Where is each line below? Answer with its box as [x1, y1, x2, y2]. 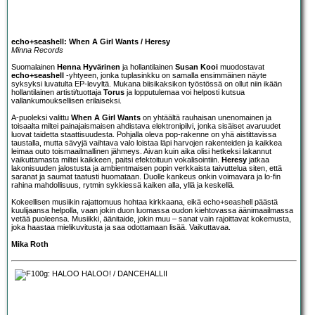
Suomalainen [11, 62, 57, 71]
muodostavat [218, 62, 264, 71]
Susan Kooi [175, 62, 218, 71]
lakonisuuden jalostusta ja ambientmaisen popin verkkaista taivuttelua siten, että [11, 163, 282, 172]
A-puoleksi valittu [11, 112, 71, 122]
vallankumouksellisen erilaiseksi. [11, 96, 122, 105]
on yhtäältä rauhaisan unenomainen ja [141, 112, 271, 122]
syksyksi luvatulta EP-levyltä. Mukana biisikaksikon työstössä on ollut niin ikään [11, 79, 282, 88]
